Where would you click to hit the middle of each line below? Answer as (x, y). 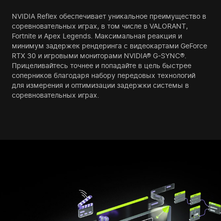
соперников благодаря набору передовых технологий (104, 75)
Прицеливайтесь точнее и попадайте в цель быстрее (102, 66)
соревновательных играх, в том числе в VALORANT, (100, 26)
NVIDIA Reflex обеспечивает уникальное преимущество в (109, 16)
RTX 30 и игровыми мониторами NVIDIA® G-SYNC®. (99, 56)
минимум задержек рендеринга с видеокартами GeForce (110, 46)
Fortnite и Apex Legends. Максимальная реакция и (97, 36)
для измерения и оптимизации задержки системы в (100, 85)
